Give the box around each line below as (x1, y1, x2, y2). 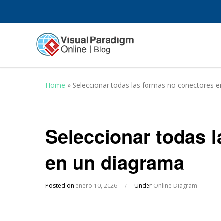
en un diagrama (45, 148, 184, 176)
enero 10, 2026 (75, 182, 117, 190)
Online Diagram (153, 182, 197, 190)
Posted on (45, 182, 75, 190)
